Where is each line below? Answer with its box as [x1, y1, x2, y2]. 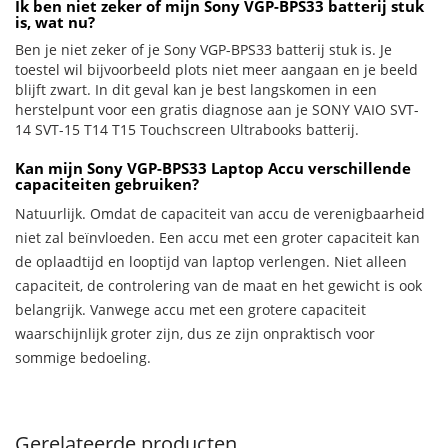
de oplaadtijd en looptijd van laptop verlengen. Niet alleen [15, 252, 407, 271]
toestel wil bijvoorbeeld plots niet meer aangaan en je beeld [15, 60, 418, 79]
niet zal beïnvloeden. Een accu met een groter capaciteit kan [15, 228, 420, 247]
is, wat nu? [15, 12, 95, 32]
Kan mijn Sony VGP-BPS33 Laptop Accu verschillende [15, 158, 411, 178]
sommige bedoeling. [15, 348, 151, 367]
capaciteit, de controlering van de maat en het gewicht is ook [15, 276, 422, 295]
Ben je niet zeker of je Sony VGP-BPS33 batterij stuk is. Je [15, 40, 392, 59]
